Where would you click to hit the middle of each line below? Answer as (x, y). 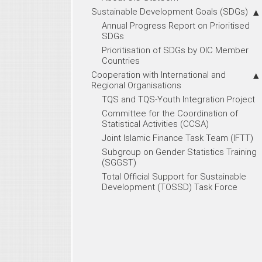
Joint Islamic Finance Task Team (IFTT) (177, 137)
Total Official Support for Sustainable (174, 176)
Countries (121, 60)
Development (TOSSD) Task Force (170, 187)
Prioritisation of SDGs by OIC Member (175, 50)
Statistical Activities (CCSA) (155, 123)
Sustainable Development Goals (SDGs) (170, 11)
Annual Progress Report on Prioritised (176, 25)
